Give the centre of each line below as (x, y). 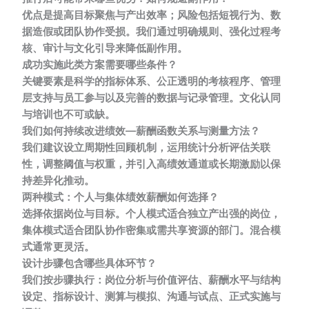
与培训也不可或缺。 (69, 114)
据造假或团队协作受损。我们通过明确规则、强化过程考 (152, 31)
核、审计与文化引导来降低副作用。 (105, 48)
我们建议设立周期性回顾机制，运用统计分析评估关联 (147, 147)
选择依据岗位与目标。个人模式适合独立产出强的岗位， (152, 213)
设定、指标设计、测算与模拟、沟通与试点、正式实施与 (152, 296)
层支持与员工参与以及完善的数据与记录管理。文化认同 (152, 98)
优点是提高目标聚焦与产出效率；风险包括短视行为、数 (152, 15)
